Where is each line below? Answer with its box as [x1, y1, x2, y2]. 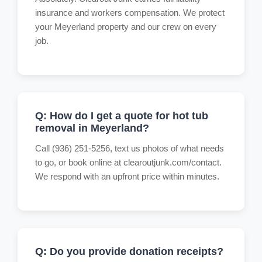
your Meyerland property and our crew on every [35, 21, 216, 32]
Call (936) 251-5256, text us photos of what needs [35, 143, 224, 153]
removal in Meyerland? [35, 122, 149, 134]
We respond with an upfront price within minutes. [35, 171, 219, 181]
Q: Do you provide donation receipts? [35, 245, 223, 257]
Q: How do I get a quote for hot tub [35, 109, 208, 122]
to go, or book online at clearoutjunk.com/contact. [35, 157, 222, 167]
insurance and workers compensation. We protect [35, 7, 225, 18]
